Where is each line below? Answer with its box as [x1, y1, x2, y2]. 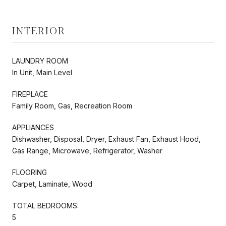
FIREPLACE [12, 89, 48, 98]
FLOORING [12, 167, 47, 177]
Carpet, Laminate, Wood [12, 179, 92, 188]
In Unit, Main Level [12, 68, 72, 77]
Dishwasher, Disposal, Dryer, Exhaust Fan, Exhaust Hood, [12, 134, 201, 143]
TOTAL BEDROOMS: [12, 201, 79, 210]
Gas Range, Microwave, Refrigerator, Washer [12, 146, 162, 155]
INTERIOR [12, 22, 66, 37]
